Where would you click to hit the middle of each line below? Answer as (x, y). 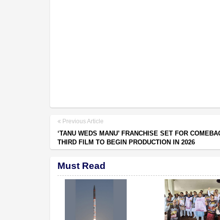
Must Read (82, 165)
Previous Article (82, 121)
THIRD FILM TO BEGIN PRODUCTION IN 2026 (126, 142)
